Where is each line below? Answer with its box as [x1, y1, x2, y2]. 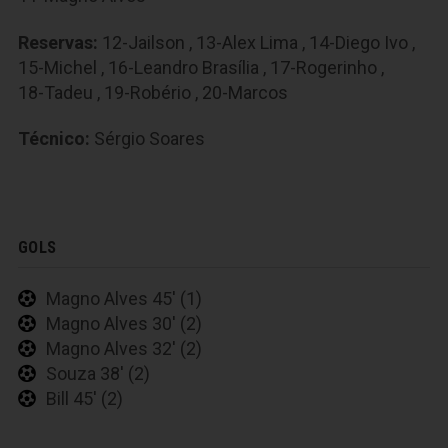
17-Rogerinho [270, 56, 377, 78]
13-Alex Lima [196, 31, 298, 53]
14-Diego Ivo [309, 31, 408, 53]
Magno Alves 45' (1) [46, 287, 202, 309]
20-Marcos [202, 81, 288, 103]
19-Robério [104, 81, 191, 103]
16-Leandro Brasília [108, 56, 259, 78]
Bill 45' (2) [46, 387, 123, 409]
